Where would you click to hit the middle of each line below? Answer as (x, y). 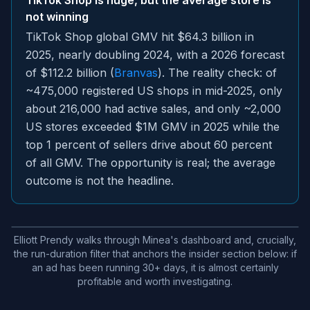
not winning (57, 17)
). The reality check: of (217, 73)
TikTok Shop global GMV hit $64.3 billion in (140, 37)
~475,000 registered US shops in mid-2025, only (154, 91)
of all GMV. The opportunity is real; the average (151, 163)
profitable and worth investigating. (155, 282)
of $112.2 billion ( (70, 73)
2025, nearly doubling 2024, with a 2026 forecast (155, 55)
